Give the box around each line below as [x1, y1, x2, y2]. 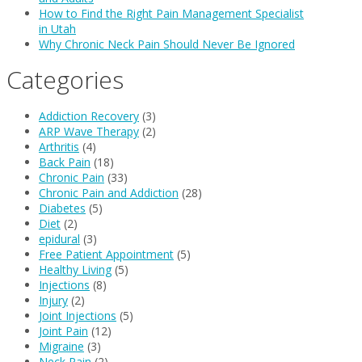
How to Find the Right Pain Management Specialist [39, 5, 304, 21]
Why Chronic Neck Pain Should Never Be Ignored [39, 36, 295, 52]
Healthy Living [39, 261, 112, 277]
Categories [6, 62, 124, 96]
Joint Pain [39, 322, 88, 339]
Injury [39, 292, 68, 308]
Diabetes [39, 200, 86, 216]
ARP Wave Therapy [39, 123, 139, 139]
